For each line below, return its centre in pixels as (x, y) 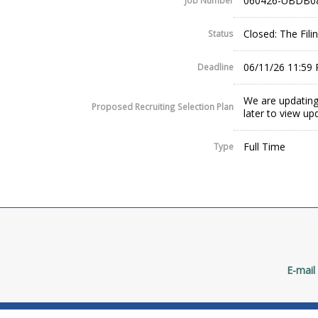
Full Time (264, 147)
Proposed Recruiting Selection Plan (163, 107)
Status (221, 34)
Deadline (215, 67)
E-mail (301, 270)
